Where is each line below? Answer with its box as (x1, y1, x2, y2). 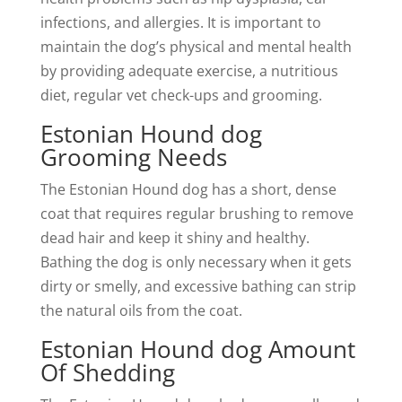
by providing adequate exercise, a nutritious (39, 61, 338, 81)
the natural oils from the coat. (39, 301, 242, 320)
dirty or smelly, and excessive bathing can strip (39, 276, 356, 296)
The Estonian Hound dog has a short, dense (39, 179, 336, 199)
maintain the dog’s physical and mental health (39, 37, 352, 57)
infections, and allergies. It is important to (39, 13, 321, 32)
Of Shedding (39, 356, 175, 389)
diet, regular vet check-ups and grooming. (39, 85, 322, 105)
